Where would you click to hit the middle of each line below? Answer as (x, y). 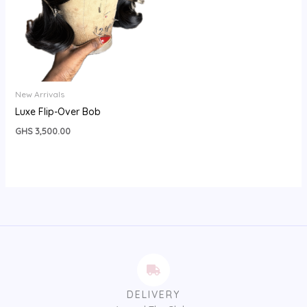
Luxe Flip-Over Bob (58, 111)
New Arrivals (39, 94)
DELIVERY (153, 294)
